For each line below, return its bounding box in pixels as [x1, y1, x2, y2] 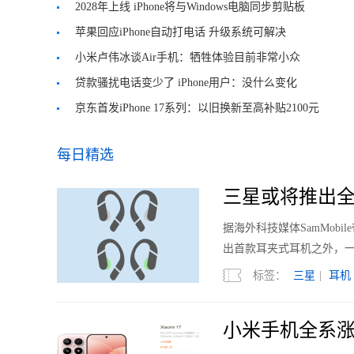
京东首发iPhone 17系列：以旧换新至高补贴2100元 [75, 102, 319, 114]
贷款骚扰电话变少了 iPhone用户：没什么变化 [75, 77, 297, 88]
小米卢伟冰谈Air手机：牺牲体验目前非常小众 [75, 51, 300, 63]
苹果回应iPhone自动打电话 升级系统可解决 [75, 26, 286, 38]
